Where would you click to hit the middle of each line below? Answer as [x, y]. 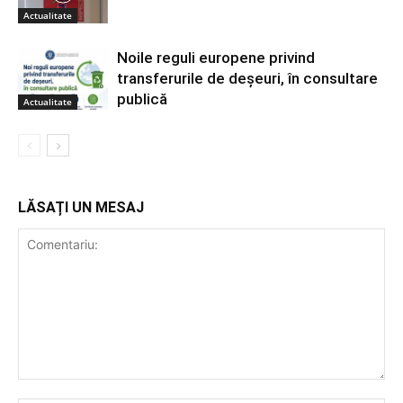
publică [142, 99]
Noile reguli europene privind [216, 57]
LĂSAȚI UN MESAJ [81, 207]
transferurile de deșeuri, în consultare [247, 78]
